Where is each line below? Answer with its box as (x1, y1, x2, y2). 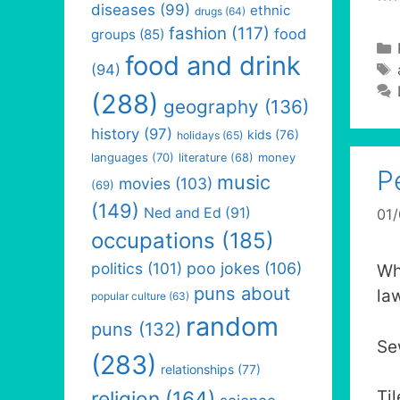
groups (91, 26, 136, 43)
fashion (169, 23, 227, 44)
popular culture (91, 289, 166, 303)
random (186, 311, 279, 342)
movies (119, 174, 171, 193)
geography (163, 96, 259, 118)
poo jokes (187, 259, 260, 278)
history (91, 125, 139, 143)
